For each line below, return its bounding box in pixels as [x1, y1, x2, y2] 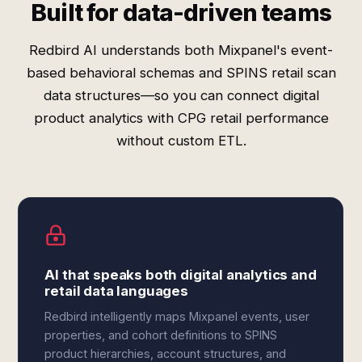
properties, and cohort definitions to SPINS [44, 328, 278, 342]
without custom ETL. [116, 133, 246, 149]
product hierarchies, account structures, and [44, 347, 287, 360]
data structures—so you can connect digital [43, 87, 319, 103]
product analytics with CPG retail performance [33, 110, 329, 126]
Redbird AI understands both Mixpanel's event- [29, 42, 333, 58]
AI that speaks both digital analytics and [44, 267, 317, 283]
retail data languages [44, 283, 188, 299]
